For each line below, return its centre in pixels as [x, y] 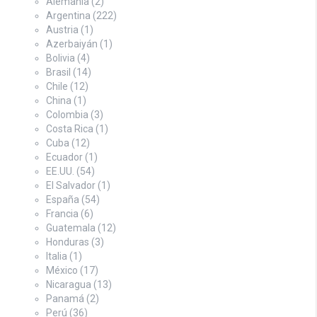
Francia [62, 213]
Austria [62, 29]
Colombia [67, 114]
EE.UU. [60, 171]
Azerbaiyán [72, 44]
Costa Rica [70, 128]
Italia [57, 256]
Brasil [58, 72]
